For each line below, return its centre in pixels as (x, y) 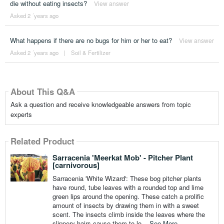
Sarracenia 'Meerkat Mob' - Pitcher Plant (122, 157)
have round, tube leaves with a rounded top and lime (128, 187)
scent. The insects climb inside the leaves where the (128, 214)
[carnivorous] (76, 165)
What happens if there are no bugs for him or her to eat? (91, 40)
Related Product (42, 141)
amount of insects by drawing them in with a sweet (125, 205)
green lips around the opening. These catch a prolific (128, 196)
